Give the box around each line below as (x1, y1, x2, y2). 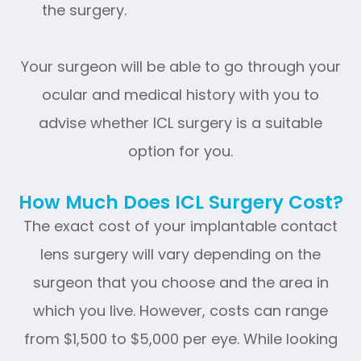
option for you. (128, 140, 233, 161)
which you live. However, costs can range (33, 300, 328, 321)
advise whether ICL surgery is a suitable (39, 112, 322, 133)
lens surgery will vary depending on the (40, 243, 321, 264)
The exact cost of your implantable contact (23, 215, 338, 236)
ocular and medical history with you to (42, 84, 319, 105)
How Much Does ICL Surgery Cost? (18, 189, 343, 215)
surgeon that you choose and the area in (32, 272, 329, 293)
